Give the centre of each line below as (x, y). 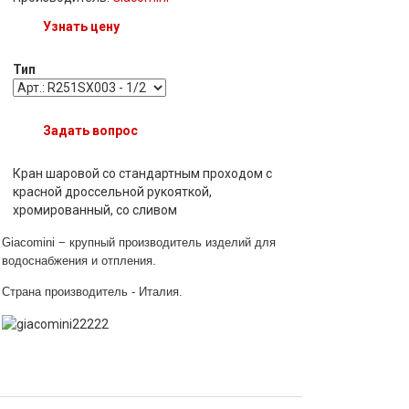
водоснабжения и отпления (78, 261)
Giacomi (24, 243)
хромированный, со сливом (95, 210)
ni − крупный (83, 243)
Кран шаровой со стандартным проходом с (143, 174)
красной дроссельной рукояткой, (113, 192)
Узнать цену (82, 27)
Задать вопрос (91, 131)
